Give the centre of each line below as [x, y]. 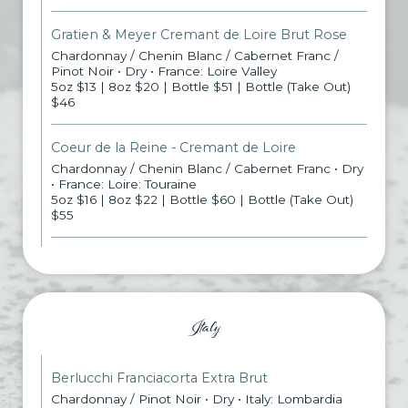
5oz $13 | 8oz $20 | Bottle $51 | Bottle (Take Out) [201, 87]
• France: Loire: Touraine [124, 184]
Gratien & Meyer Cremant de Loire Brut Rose [199, 35]
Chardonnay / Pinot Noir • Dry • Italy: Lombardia [197, 399]
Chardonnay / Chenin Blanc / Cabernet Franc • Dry [207, 168]
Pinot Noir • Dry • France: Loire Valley [164, 71]
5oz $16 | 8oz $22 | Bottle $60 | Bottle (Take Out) [202, 199]
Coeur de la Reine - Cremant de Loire [173, 148]
